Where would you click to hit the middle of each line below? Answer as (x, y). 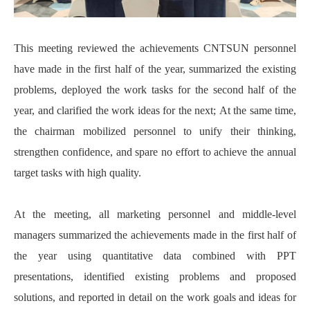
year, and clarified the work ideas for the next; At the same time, (155, 110)
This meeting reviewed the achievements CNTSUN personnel (155, 48)
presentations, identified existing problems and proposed (155, 276)
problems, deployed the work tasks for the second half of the (155, 89)
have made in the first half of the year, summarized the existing (155, 69)
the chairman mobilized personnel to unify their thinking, (155, 131)
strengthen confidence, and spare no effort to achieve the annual (155, 152)
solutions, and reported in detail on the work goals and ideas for (155, 297)
